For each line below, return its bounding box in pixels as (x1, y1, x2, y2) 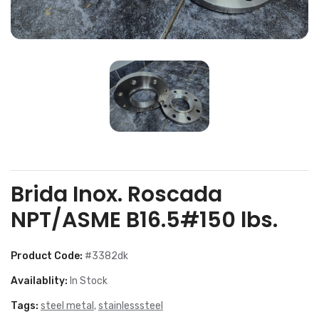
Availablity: (11, 274, 70, 287)
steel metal (41, 299, 94, 312)
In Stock (70, 274, 108, 287)
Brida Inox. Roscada (11, 179, 222, 209)
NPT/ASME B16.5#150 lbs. (11, 204, 278, 235)
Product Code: (11, 249, 85, 262)
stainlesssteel (98, 299, 163, 312)
